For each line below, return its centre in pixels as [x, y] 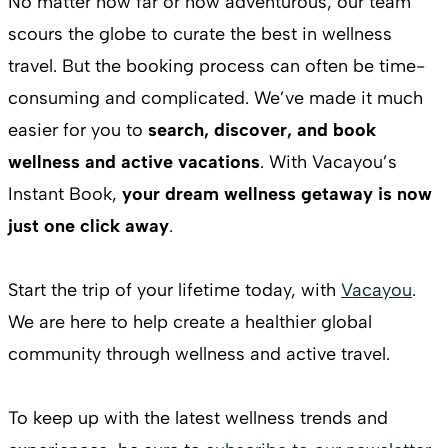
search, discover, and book [262, 130]
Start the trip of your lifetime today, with [174, 290]
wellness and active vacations [134, 162]
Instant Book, [65, 194]
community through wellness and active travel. [199, 354]
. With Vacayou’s [328, 162]
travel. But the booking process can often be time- [216, 66]
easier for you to [78, 130]
